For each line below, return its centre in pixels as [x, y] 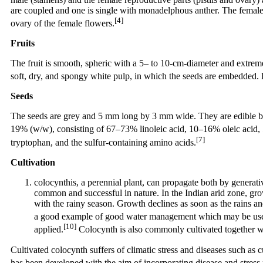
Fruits [23, 43]
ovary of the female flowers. [63, 23]
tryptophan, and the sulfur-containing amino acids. [103, 142]
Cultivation [33, 162]
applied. [49, 230]
